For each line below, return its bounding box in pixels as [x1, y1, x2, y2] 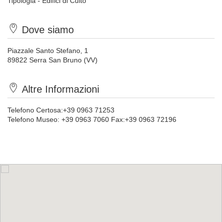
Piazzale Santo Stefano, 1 [7, 47, 88, 55]
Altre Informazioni [22, 84, 99, 95]
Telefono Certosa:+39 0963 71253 [7, 106, 114, 114]
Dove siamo [22, 24, 74, 35]
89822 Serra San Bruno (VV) [7, 56, 98, 64]
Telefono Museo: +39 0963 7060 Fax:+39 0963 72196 [7, 115, 176, 123]
